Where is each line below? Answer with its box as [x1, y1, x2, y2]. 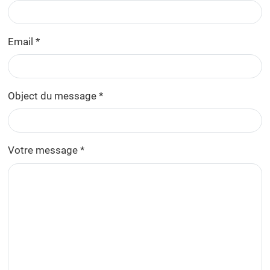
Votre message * [7, 144, 84, 157]
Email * [7, 35, 40, 48]
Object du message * [7, 89, 103, 102]
